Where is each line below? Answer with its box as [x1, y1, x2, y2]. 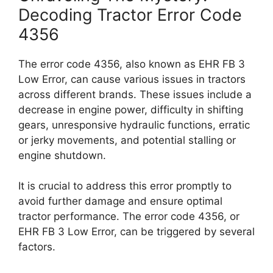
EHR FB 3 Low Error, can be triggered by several [18, 225, 255, 238]
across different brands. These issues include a [18, 88, 252, 101]
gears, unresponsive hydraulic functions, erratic [18, 118, 250, 131]
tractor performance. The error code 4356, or [18, 210, 239, 222]
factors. [18, 241, 55, 253]
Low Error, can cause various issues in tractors [18, 73, 246, 85]
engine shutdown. [18, 149, 106, 161]
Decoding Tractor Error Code [18, 4, 242, 25]
